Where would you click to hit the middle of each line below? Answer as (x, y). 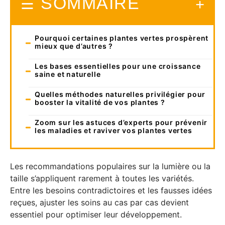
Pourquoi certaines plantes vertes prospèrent (122, 38)
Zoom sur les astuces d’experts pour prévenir (121, 122)
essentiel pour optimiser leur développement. (96, 214)
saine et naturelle (68, 74)
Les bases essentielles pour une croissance (118, 66)
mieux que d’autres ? (74, 46)
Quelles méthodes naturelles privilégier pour (120, 94)
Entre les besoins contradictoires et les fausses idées (111, 190)
